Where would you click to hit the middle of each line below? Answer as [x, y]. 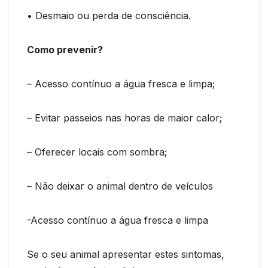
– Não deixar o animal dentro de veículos [120, 186]
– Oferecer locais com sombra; [97, 152]
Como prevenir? [65, 49]
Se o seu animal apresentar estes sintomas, [126, 254]
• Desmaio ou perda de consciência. [109, 15]
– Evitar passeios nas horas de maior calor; [124, 118]
